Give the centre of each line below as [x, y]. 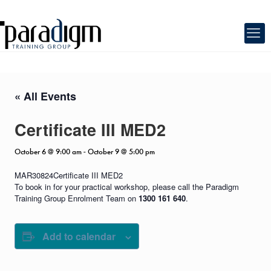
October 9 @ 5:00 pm [122, 152]
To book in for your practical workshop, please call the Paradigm [127, 187]
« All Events [46, 96]
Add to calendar [79, 236]
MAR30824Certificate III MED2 [69, 175]
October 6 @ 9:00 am [48, 152]
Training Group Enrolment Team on [77, 198]
